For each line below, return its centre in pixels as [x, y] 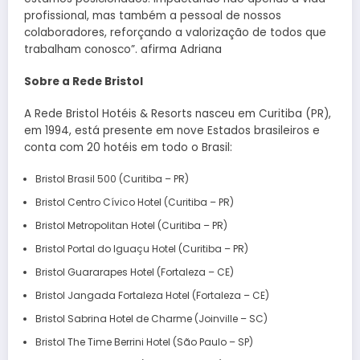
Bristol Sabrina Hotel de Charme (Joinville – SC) [151, 319]
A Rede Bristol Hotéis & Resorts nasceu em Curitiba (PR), [178, 114]
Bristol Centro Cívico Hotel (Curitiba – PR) [134, 202]
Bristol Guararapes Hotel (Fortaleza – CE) [134, 272]
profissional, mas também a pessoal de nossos [153, 15]
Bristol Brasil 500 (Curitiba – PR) [112, 179]
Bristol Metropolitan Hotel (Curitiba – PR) [131, 226]
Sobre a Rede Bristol [84, 81]
